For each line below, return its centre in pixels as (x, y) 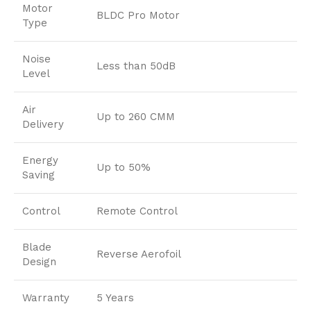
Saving (39, 175)
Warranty (46, 298)
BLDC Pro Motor (138, 16)
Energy (40, 161)
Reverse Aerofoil (139, 254)
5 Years (115, 298)
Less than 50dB (136, 66)
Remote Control (137, 211)
